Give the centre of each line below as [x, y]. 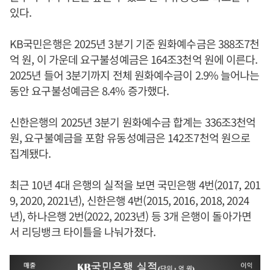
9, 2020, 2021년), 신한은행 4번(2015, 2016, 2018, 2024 [129, 200]
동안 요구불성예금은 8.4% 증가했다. [89, 90]
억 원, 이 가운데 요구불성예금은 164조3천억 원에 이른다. [134, 59]
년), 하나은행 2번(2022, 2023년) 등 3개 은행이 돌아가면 [130, 216]
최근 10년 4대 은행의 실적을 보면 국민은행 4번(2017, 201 [135, 184]
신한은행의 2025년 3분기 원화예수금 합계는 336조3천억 [133, 122]
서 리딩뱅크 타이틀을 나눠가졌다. [83, 231]
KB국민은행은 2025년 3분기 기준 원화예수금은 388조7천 [135, 43]
